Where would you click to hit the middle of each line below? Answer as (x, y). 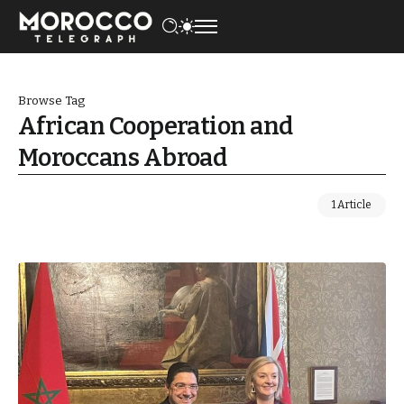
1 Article (352, 204)
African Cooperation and (156, 126)
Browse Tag (51, 100)
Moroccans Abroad (123, 157)
